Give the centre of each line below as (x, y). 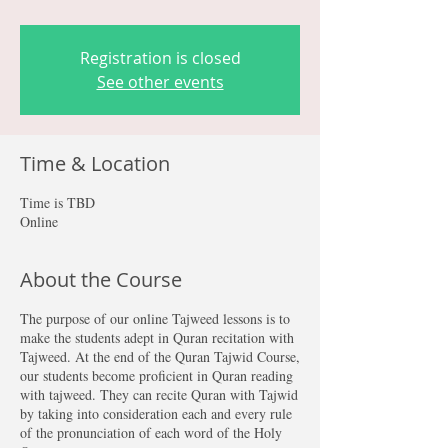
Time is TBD (57, 202)
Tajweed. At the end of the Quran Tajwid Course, (160, 356)
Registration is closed (160, 58)
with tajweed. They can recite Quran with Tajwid (159, 394)
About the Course (101, 279)
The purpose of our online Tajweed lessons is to (155, 318)
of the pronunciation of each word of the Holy (151, 432)
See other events (160, 82)
